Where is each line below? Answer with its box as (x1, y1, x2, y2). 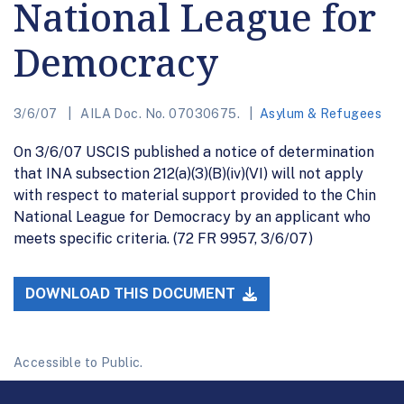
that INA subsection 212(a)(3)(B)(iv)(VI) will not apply (14, 164, 363, 182)
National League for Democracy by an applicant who (14, 207, 371, 225)
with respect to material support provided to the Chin (14, 186, 376, 204)
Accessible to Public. (14, 355, 143, 371)
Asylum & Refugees (259, 106, 382, 121)
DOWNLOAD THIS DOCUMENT (25, 285, 240, 303)
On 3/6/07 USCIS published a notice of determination (14, 142, 374, 161)
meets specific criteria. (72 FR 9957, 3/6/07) (14, 229, 313, 247)
